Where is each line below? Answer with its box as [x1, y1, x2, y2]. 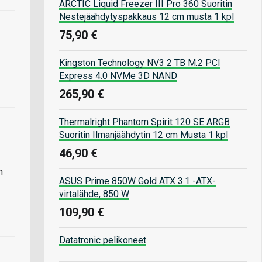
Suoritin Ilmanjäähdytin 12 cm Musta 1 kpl [59, 129, 228, 140]
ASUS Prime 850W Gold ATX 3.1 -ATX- [59, 175, 216, 187]
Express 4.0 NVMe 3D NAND [59, 70, 177, 81]
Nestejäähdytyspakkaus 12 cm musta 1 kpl [59, 11, 234, 22]
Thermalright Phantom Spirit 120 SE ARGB [59, 116, 230, 127]
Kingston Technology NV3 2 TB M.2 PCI [59, 57, 220, 68]
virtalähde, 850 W [59, 188, 129, 199]
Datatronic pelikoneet [59, 234, 146, 246]
